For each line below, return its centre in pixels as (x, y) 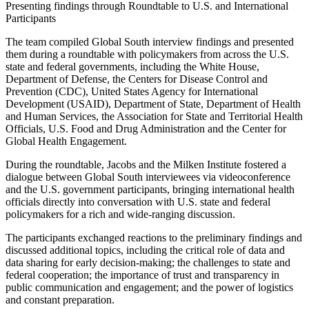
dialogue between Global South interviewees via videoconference (148, 177)
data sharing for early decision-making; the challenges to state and (148, 262)
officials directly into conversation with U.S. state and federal (138, 202)
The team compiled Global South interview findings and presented (150, 42)
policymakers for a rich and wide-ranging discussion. (120, 214)
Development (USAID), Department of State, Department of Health (153, 104)
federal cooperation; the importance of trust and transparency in (142, 275)
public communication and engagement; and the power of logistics (149, 287)
